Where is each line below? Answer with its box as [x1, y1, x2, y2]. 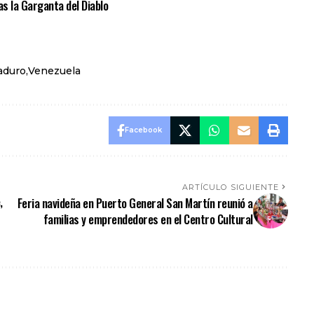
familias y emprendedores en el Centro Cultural [43, 210, 253, 228]
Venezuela [28, 64, 81, 78]
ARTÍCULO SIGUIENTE [182, 182, 280, 193]
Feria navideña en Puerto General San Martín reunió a [17, 194, 253, 212]
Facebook [124, 125, 162, 135]
